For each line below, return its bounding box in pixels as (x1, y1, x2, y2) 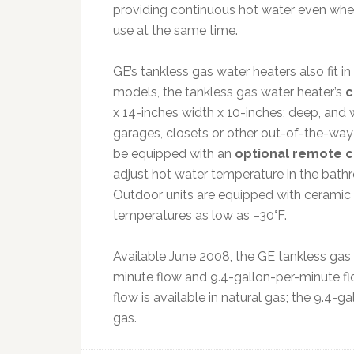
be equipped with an (113, 146, 235, 161)
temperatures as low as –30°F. (113, 208, 287, 223)
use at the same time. (113, 23, 238, 38)
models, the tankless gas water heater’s (113, 85, 345, 100)
